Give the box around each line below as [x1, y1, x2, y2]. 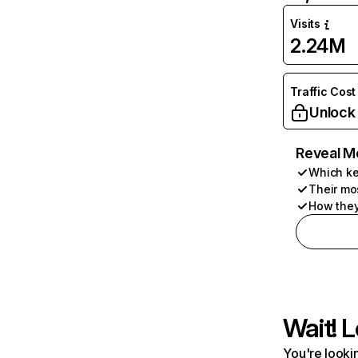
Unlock [309, 104, 356, 121]
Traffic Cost [290, 85, 356, 98]
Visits [290, 17, 320, 30]
